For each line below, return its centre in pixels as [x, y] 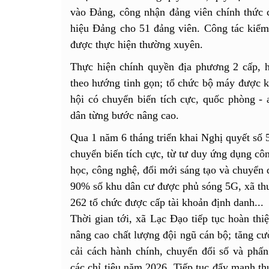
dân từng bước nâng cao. [125, 116]
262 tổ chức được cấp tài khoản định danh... [167, 203]
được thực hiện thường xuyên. [137, 45]
